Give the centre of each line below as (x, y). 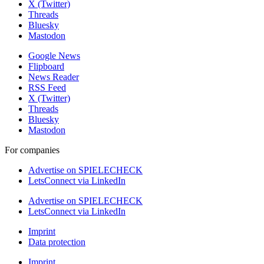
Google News (54, 55)
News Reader (54, 77)
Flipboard (46, 66)
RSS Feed (47, 87)
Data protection (57, 242)
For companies (32, 150)
